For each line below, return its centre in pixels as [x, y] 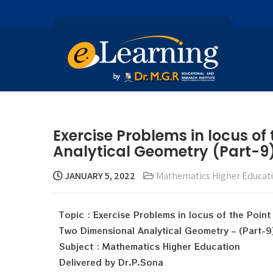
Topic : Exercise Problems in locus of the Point [165, 214]
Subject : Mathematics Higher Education [150, 246]
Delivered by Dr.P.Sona [111, 262]
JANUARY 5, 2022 [99, 176]
